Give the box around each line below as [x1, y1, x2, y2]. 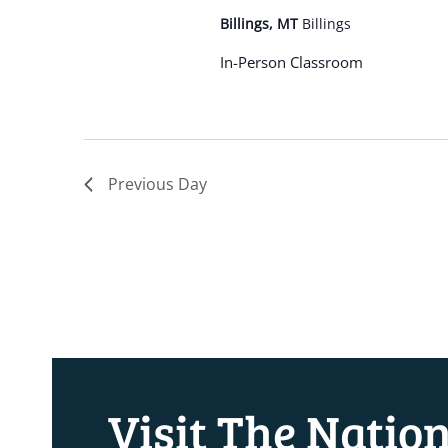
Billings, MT [219, 14, 302, 33]
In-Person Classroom [219, 52, 363, 73]
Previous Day [108, 173, 207, 195]
